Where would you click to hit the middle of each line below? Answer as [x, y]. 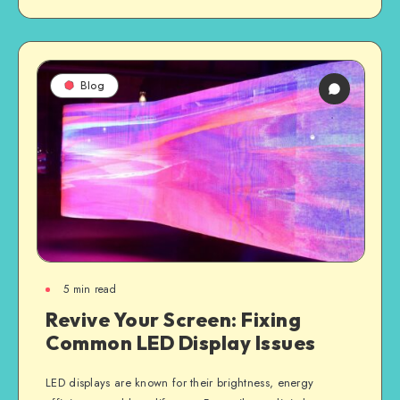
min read [93, 289]
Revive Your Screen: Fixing [173, 320]
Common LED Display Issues [181, 343]
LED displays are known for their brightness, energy [180, 383]
